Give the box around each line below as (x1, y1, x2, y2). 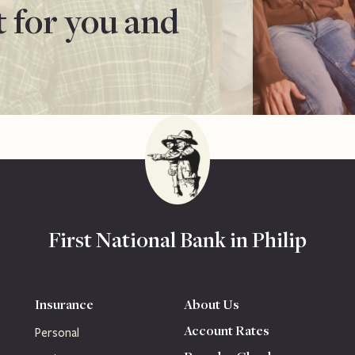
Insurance (35, 295, 94, 313)
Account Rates (183, 321, 269, 339)
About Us (183, 295, 239, 313)
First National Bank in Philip (48, 226, 307, 254)
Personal (35, 326, 79, 340)
